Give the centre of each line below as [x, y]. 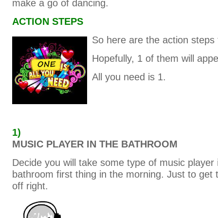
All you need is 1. [129, 77]
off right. [30, 186]
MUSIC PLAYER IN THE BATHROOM [95, 144]
